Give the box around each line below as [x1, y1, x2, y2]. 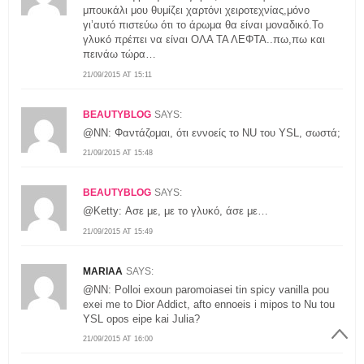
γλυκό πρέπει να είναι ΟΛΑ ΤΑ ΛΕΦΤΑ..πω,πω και [83, 33, 325, 46]
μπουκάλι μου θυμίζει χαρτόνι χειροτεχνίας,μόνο [83, 4, 310, 17]
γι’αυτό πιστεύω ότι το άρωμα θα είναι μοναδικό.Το [83, 19, 323, 32]
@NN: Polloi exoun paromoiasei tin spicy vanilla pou [83, 283, 329, 296]
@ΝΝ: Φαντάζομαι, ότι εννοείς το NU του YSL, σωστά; [83, 126, 340, 139]
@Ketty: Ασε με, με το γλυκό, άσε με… [83, 205, 268, 218]
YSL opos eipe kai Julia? [83, 312, 200, 325]
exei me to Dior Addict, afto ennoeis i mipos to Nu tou [83, 297, 335, 310]
